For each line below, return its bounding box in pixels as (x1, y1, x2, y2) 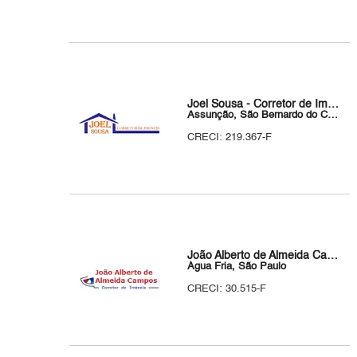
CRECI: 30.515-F (187, 284, 267, 294)
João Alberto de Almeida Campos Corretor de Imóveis (327, 250, 339, 261)
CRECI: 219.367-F (187, 132, 273, 143)
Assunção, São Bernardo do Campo (328, 110, 339, 120)
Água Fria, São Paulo (187, 261, 287, 272)
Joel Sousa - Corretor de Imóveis (328, 99, 339, 110)
